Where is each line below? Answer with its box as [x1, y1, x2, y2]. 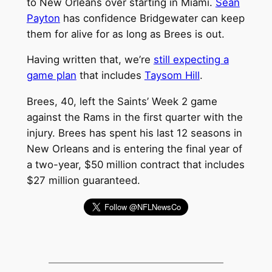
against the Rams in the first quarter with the [26, 111, 243, 124]
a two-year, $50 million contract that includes [26, 158, 245, 171]
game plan [26, 69, 76, 82]
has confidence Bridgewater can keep [59, 12, 245, 24]
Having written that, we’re [26, 53, 154, 66]
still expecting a [153, 53, 229, 66]
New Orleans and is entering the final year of [26, 143, 242, 155]
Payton [26, 12, 60, 24]
